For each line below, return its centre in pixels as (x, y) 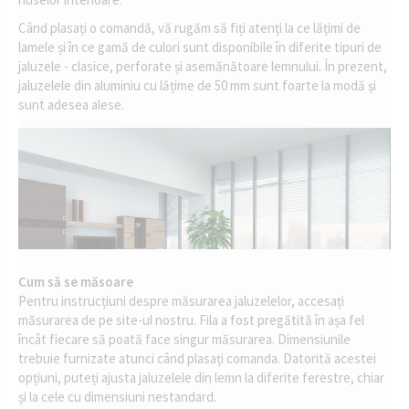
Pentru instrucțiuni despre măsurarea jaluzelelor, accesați (181, 301)
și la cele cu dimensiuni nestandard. (117, 397)
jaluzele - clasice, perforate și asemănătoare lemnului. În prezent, (203, 67)
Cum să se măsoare (76, 282)
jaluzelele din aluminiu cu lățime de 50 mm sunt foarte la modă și (197, 86)
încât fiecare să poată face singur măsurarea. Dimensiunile (184, 340)
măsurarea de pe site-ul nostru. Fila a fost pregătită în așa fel (191, 320)
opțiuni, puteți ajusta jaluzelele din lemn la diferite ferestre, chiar (201, 378)
